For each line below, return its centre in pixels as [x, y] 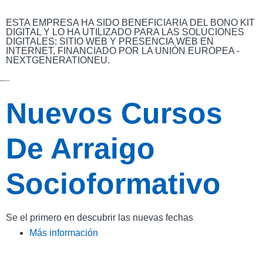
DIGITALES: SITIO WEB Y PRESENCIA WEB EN [110, 42]
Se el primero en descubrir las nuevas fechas [100, 218]
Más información [64, 232]
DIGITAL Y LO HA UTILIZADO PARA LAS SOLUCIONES [125, 32]
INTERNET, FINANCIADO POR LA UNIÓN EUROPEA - [123, 51]
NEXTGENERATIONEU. [58, 60]
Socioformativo [113, 184]
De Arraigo [80, 149]
